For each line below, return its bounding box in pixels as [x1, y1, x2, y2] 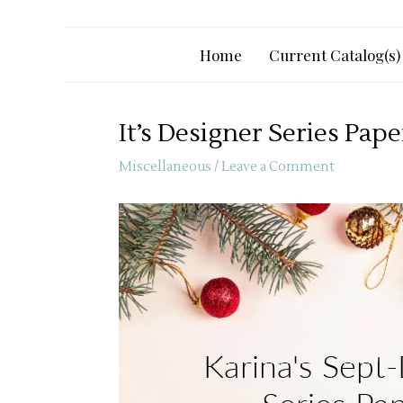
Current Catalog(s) [268, 45, 400, 65]
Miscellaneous [119, 158, 211, 175]
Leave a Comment [221, 158, 335, 175]
